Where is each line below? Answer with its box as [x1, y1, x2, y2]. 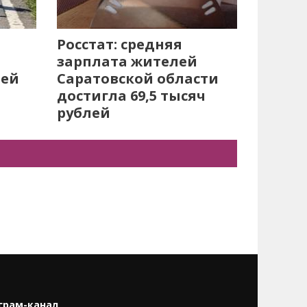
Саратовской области [57, 69, 219, 88]
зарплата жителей [57, 52, 198, 71]
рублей [57, 103, 111, 122]
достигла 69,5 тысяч [57, 86, 206, 105]
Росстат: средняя [57, 35, 183, 53]
